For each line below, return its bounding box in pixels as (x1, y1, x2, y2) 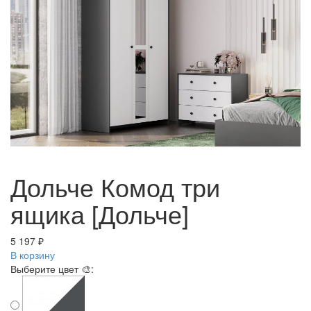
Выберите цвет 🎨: (10, 262, 94, 276)
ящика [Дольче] (10, 196, 189, 231)
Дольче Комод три (10, 169, 220, 204)
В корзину (10, 248, 55, 262)
